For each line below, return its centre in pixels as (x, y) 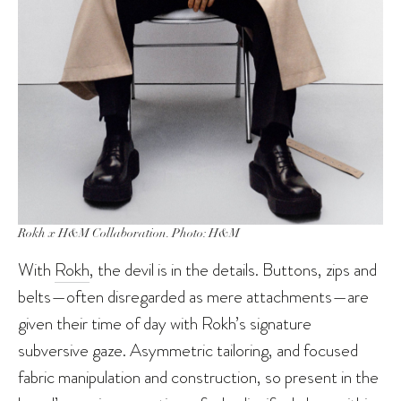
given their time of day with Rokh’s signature (165, 323)
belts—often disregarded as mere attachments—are (193, 296)
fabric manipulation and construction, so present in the (198, 376)
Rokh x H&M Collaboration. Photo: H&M (129, 233)
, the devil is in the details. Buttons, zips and (233, 269)
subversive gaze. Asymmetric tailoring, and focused (188, 350)
